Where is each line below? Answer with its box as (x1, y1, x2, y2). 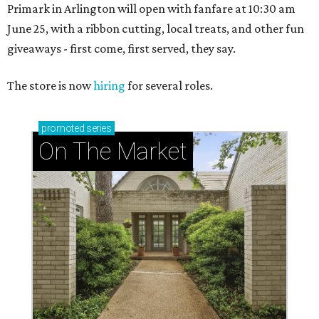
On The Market (38, 137, 187, 165)
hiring (93, 78, 125, 93)
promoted (41, 122, 85, 134)
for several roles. (125, 78, 213, 93)
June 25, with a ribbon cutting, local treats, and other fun (7, 21, 304, 36)
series (84, 122, 112, 134)
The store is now (7, 78, 93, 93)
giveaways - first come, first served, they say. (7, 41, 236, 56)
